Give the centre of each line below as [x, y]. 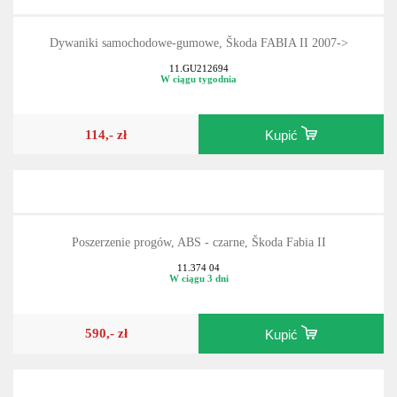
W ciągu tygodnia [198, 79]
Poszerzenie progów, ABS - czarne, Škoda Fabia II [198, 243]
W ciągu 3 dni [198, 278]
